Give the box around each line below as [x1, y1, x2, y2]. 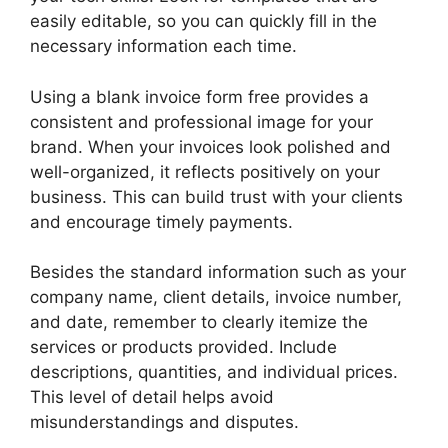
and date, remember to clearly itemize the [30, 312, 368, 333]
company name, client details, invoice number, [30, 287, 402, 308]
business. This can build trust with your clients [30, 186, 403, 207]
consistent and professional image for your [30, 111, 373, 132]
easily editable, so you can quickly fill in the [30, 11, 377, 32]
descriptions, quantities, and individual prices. [30, 362, 398, 383]
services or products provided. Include [30, 337, 337, 358]
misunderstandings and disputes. [30, 412, 299, 433]
